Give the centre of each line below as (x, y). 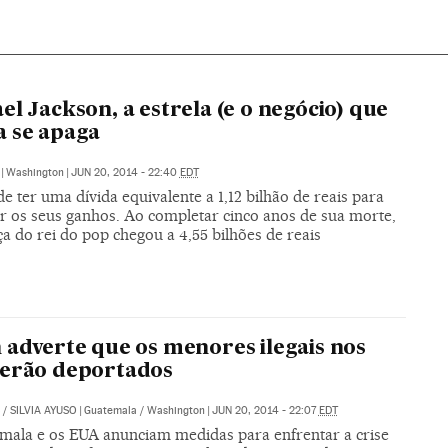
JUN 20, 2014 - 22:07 (265, 411)
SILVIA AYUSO (43, 411)
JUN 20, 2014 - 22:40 (125, 172)
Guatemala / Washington (144, 411)
